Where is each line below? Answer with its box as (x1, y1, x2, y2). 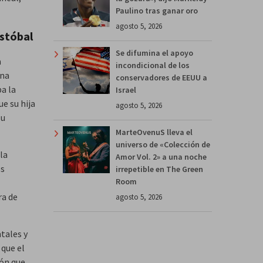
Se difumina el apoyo (116, 47, 193, 58)
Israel (116, 84, 136, 95)
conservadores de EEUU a (116, 72, 207, 83)
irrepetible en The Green (116, 163, 203, 174)
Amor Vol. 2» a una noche (116, 151, 207, 162)
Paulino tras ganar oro (116, 5, 198, 16)
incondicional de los (116, 59, 190, 70)
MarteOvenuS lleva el (116, 126, 193, 137)
